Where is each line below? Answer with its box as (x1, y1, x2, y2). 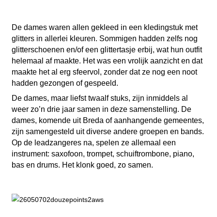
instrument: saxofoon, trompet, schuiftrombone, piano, (12, 149, 194, 158)
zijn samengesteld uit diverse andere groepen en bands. (12, 127, 204, 136)
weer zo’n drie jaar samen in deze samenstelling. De (12, 105, 191, 114)
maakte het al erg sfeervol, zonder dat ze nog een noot (12, 67, 197, 77)
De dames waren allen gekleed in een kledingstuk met (12, 23, 198, 32)
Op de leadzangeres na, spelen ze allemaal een (12, 138, 176, 147)
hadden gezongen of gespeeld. (12, 78, 118, 88)
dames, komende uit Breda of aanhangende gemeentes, (12, 116, 204, 125)
